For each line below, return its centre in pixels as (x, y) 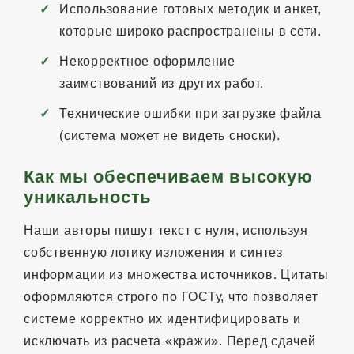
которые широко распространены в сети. (190, 31)
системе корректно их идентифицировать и (162, 318)
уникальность (88, 197)
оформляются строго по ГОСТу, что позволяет (171, 296)
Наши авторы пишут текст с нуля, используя (166, 230)
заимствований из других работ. (162, 83)
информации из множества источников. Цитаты (176, 274)
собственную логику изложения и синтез (153, 252)
